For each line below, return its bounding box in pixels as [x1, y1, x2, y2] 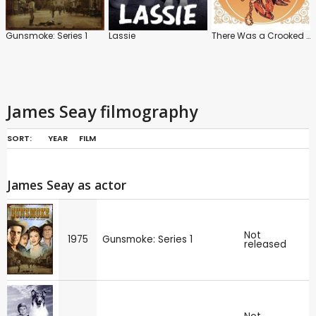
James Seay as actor [7, 176, 126, 193]
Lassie [109, 29, 135, 42]
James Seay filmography [7, 99, 197, 123]
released [244, 237, 286, 251]
